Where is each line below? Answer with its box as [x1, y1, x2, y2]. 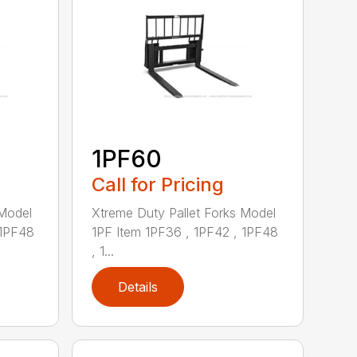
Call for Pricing [92, 172, 225, 196]
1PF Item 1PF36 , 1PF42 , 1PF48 [92, 223, 279, 240]
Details [118, 278, 159, 295]
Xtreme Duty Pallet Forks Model [92, 204, 277, 221]
